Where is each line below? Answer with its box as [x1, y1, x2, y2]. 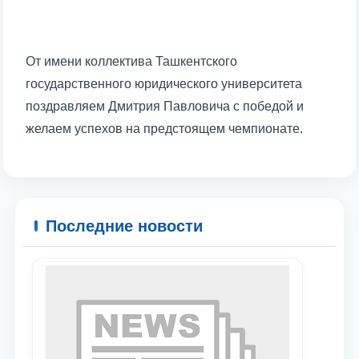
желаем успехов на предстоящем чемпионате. [26, 122, 303, 135]
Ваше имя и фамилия [38, 326, 167, 341]
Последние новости [46, 217, 203, 235]
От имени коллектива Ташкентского [26, 54, 237, 68]
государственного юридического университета [26, 77, 302, 91]
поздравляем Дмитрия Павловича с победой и [26, 99, 304, 113]
